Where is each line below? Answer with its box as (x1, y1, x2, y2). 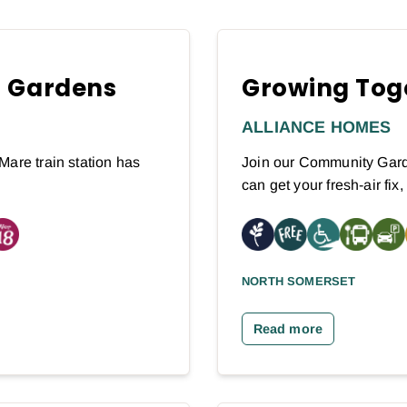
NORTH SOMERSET (242, 273, 356, 288)
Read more (253, 321, 323, 336)
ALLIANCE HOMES (242, 117, 392, 136)
